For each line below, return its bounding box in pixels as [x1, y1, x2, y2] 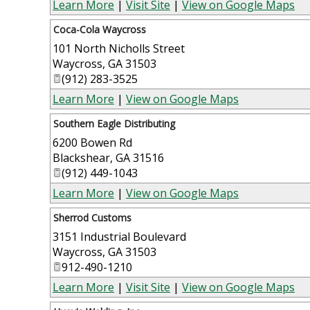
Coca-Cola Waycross [53, 22, 146, 36]
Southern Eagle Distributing [53, 116, 175, 130]
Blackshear [53, 149, 110, 165]
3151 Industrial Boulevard [53, 228, 186, 244]
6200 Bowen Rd [53, 134, 132, 150]
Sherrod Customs [53, 210, 131, 224]
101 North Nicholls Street [53, 40, 185, 56]
